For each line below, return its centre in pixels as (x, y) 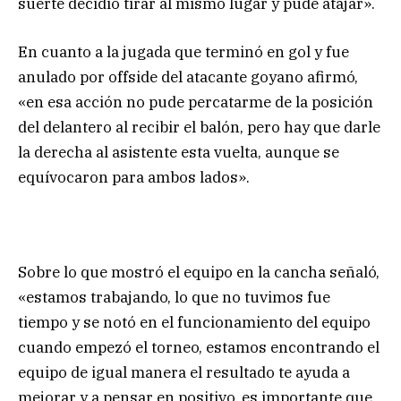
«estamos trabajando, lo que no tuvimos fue (174, 298)
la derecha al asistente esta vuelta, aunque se (179, 153)
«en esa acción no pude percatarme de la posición (196, 102)
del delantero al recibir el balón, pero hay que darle (199, 128)
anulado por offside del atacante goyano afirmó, (188, 77)
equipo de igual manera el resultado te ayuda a (184, 373)
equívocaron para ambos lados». (134, 178)
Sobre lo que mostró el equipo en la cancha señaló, (199, 273)
